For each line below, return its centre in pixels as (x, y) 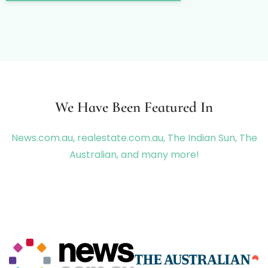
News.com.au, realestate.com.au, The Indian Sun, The (134, 138)
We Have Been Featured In (134, 107)
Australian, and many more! (134, 154)
